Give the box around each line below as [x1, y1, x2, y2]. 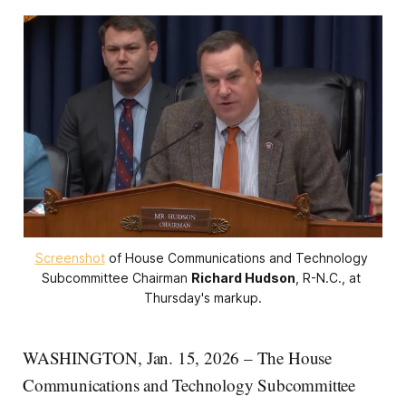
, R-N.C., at [295, 269, 361, 285]
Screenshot [34, 249, 105, 266]
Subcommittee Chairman [42, 269, 191, 285]
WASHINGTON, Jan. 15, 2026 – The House [23, 345, 332, 369]
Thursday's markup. [144, 289, 262, 305]
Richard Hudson [191, 269, 295, 285]
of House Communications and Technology [104, 249, 368, 266]
